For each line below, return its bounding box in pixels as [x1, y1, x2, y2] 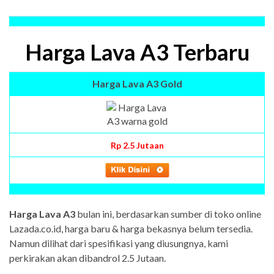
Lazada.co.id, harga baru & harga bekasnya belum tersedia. [9, 223, 253, 235]
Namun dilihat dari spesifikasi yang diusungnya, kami [9, 237, 228, 250]
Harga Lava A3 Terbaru [24, 39, 250, 66]
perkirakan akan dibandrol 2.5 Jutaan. [9, 252, 166, 264]
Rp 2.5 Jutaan [110, 140, 164, 151]
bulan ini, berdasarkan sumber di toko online [75, 208, 261, 220]
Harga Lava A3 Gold [92, 78, 182, 90]
